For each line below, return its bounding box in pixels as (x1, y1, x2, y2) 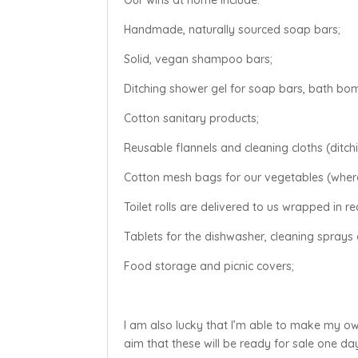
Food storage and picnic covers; (124, 258, 295, 273)
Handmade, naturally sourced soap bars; (124, 22, 341, 37)
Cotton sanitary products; (124, 110, 260, 125)
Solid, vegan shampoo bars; (124, 51, 273, 66)
